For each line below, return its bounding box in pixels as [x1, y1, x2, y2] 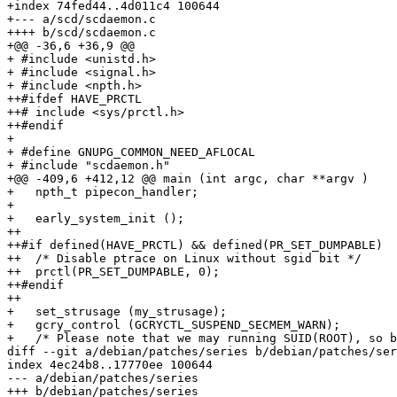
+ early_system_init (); [7, 212, 184, 226]
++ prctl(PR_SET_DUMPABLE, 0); [7, 265, 220, 279]
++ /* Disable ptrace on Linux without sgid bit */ [7, 252, 362, 266]
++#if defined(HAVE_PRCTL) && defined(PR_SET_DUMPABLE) [7, 238, 383, 253]
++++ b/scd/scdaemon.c [7, 26, 156, 40]
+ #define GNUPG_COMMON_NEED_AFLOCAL [7, 145, 255, 160]
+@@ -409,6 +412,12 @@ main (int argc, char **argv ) [7, 172, 369, 186]
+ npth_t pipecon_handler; [7, 185, 198, 199]
